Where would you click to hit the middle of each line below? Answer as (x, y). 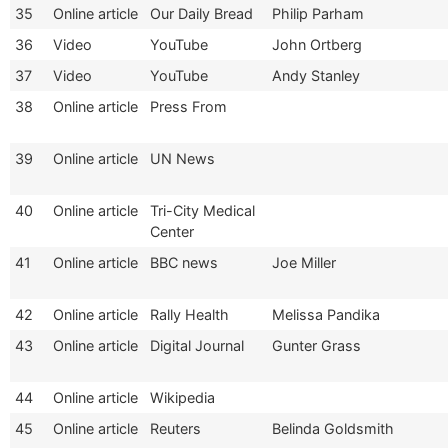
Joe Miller (304, 262)
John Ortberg (317, 44)
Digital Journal (197, 345)
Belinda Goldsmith (333, 428)
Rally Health (189, 314)
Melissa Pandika (326, 314)
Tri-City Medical (202, 210)
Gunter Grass (316, 345)
